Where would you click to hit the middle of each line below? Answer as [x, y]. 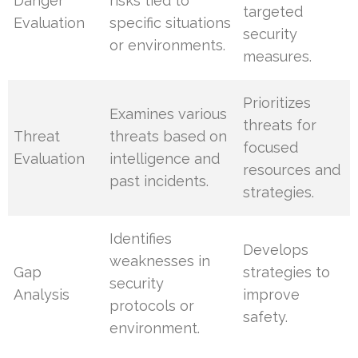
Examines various [169, 114]
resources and [292, 170]
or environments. [168, 46]
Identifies [141, 239]
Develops [276, 250]
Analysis [42, 295]
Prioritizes [277, 103]
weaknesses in [160, 261]
